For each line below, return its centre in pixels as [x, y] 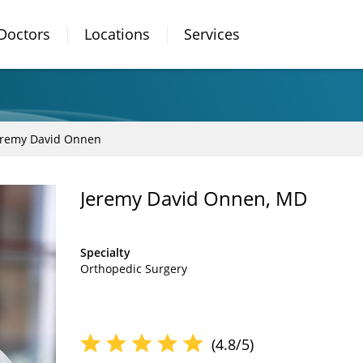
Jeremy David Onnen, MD [194, 198]
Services [212, 34]
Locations [117, 34]
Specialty [105, 252]
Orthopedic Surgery [134, 269]
